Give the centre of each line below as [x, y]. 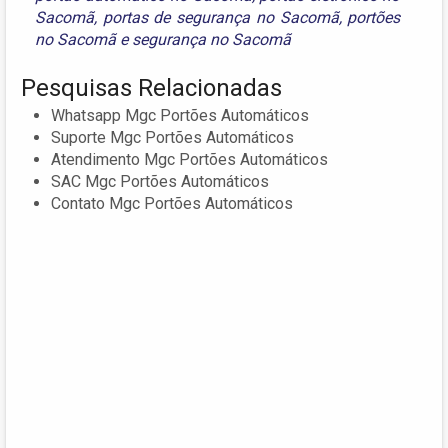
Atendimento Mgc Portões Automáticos [189, 159]
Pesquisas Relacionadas [151, 87]
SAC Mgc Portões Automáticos [160, 181]
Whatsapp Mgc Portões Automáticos [180, 115]
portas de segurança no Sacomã [220, 17]
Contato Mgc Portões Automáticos [172, 203]
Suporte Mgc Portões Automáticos [172, 137]
